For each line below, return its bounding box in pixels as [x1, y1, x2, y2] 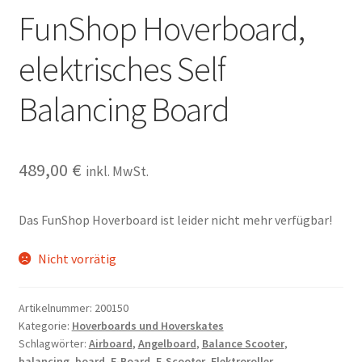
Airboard [88, 336, 133, 351]
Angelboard [137, 336, 196, 351]
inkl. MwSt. [85, 162, 149, 180]
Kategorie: [18, 318, 72, 334]
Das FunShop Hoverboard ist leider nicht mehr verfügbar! [18, 212, 332, 229]
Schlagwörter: [18, 336, 89, 351]
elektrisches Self [18, 47, 225, 90]
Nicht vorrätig [38, 250, 117, 267]
